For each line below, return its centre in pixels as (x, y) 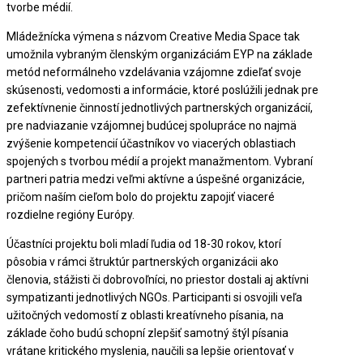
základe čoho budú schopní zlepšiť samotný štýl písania (147, 333)
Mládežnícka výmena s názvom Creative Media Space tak (153, 37)
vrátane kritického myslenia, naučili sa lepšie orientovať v (150, 351)
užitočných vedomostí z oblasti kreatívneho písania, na (145, 316)
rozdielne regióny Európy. (70, 215)
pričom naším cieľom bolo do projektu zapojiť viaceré (141, 197)
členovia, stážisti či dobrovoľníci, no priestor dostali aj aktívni (158, 280)
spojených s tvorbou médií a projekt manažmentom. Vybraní (160, 162)
